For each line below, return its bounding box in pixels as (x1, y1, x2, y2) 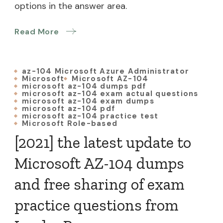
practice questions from (14, 195, 178, 215)
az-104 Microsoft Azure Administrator (22, 66, 189, 76)
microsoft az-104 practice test (22, 111, 159, 121)
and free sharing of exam (14, 174, 184, 194)
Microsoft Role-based (22, 118, 117, 128)
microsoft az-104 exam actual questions (22, 88, 199, 99)
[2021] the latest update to (14, 132, 191, 152)
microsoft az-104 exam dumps (22, 96, 154, 106)
